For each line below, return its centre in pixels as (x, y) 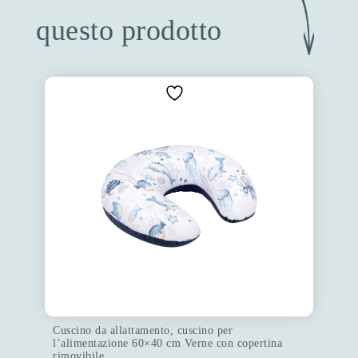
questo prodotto (129, 30)
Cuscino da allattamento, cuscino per (143, 330)
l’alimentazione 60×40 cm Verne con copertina (168, 343)
